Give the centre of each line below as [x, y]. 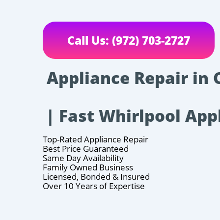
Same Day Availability [83, 158]
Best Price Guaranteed [86, 149]
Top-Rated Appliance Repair [96, 139]
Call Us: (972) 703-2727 [129, 41]
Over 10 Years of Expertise [94, 186]
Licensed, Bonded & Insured [96, 177]
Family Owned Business [88, 167]
